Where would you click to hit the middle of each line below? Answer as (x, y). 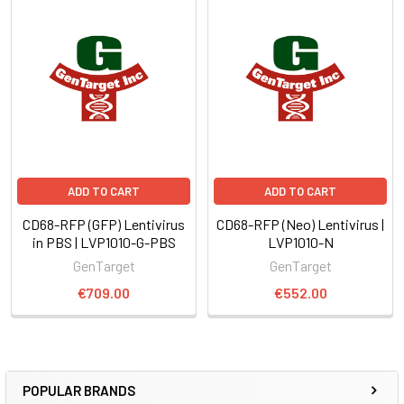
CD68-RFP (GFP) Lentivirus (104, 224)
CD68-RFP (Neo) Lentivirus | (300, 224)
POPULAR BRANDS (79, 390)
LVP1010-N (300, 242)
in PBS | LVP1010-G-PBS (104, 242)
